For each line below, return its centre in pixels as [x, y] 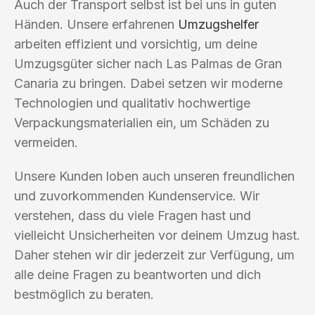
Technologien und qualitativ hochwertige [132, 103]
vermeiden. [46, 142]
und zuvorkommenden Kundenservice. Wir [137, 195]
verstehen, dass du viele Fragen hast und [133, 215]
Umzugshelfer [218, 24]
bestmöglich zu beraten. [84, 294]
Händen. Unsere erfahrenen [96, 24]
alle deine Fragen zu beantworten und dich [137, 274]
